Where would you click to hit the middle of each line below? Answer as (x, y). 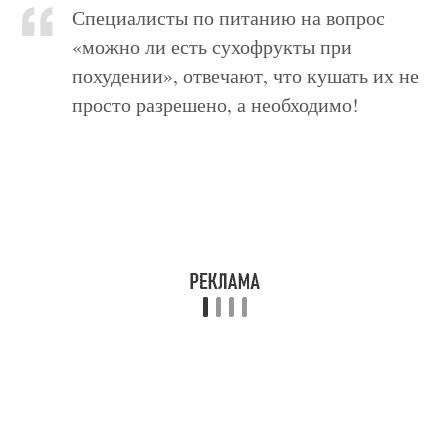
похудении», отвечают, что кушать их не (246, 75)
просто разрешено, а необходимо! (216, 104)
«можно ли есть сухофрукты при (212, 46)
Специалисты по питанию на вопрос (229, 17)
